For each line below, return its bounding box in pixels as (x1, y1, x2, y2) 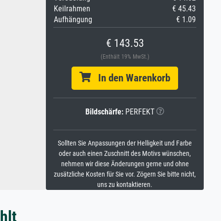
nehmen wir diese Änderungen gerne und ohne (61, 160, 189, 168)
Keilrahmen (54, 4, 90, 13)
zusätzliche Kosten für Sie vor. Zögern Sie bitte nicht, (54, 170, 196, 179)
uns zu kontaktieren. (97, 181, 152, 189)
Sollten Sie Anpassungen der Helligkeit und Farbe (58, 139, 192, 147)
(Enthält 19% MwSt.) (100, 53, 149, 60)
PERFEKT (123, 107, 154, 116)
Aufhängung (54, 15, 92, 24)
